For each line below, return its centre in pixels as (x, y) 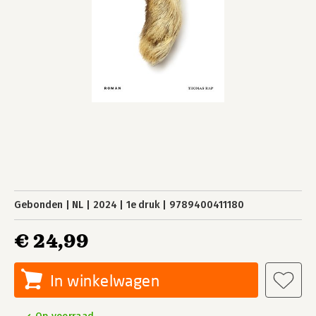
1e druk (143, 205)
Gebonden (38, 205)
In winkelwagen (105, 280)
